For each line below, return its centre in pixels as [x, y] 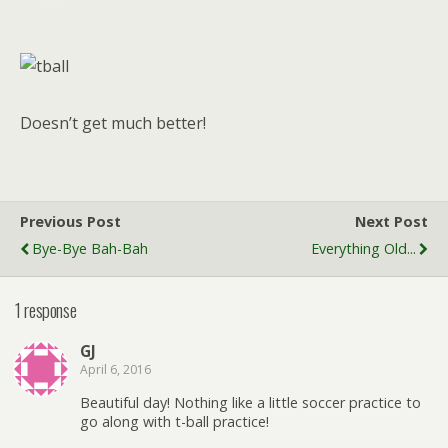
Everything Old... [363, 248]
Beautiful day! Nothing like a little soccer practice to [250, 402]
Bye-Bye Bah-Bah [90, 248]
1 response [46, 309]
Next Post [391, 221]
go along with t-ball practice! [174, 421]
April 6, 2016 [115, 370]
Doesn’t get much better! [113, 123]
